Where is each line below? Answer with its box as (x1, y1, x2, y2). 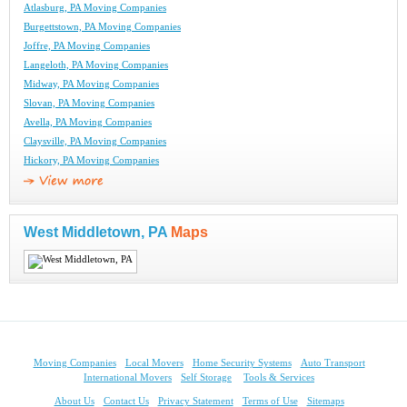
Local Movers (124, 358, 184, 369)
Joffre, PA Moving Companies (24, 41, 150, 52)
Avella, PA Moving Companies (24, 117, 152, 128)
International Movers (84, 372, 172, 383)
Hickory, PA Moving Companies (24, 155, 159, 166)
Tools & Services (243, 372, 314, 383)
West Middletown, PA (24, 224, 171, 241)
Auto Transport (300, 358, 365, 369)
